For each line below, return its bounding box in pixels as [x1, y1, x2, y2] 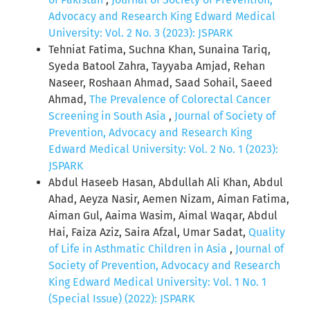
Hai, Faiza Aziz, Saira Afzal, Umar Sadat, [48, 226, 248, 239]
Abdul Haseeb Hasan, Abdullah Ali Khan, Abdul [48, 176, 283, 190]
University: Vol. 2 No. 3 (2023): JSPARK [48, 26, 232, 40]
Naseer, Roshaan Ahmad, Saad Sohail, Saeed [48, 76, 273, 90]
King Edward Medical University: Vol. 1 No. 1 [48, 275, 266, 289]
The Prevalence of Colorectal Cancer [89, 93, 271, 107]
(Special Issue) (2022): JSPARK [48, 292, 194, 306]
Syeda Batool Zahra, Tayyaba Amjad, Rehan [48, 60, 265, 73]
